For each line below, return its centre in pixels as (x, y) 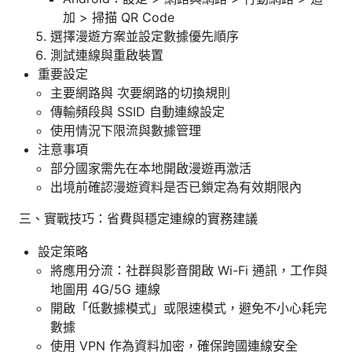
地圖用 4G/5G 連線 (105, 289)
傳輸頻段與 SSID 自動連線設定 (137, 111)
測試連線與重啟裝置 (107, 55)
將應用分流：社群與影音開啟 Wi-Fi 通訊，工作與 (189, 270)
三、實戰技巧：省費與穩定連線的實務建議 (138, 218)
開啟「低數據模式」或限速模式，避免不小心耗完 (189, 308)
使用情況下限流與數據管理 (126, 130)
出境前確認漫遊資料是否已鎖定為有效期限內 (176, 187)
